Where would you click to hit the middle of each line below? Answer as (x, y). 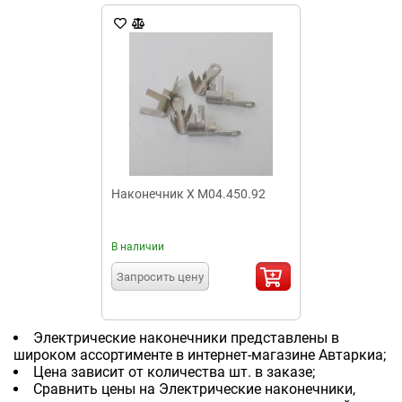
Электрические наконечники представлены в (186, 338)
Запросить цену (160, 277)
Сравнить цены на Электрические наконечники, (194, 389)
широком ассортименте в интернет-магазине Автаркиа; (200, 355)
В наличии (138, 247)
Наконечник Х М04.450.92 (188, 194)
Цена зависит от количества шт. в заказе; (174, 372)
